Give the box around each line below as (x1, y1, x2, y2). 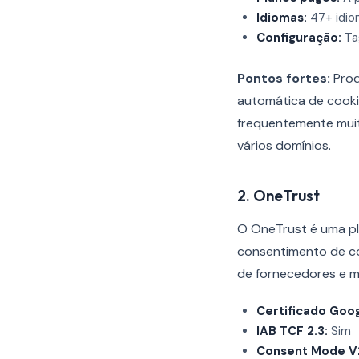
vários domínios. (237, 137, 331, 154)
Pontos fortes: (237, 70, 330, 87)
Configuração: (256, 30, 341, 46)
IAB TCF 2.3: (256, 323, 328, 339)
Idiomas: (256, 10, 307, 26)
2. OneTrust (237, 186, 320, 205)
